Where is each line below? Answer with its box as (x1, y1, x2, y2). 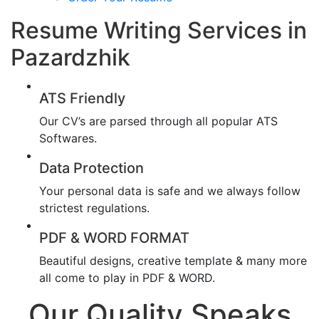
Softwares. (39, 130, 97, 145)
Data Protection (39, 159, 144, 177)
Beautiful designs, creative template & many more (39, 253, 307, 268)
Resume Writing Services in (11, 16, 307, 44)
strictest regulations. (39, 200, 150, 215)
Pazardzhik (11, 43, 130, 71)
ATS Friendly (39, 89, 125, 107)
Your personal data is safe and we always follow (39, 183, 300, 198)
